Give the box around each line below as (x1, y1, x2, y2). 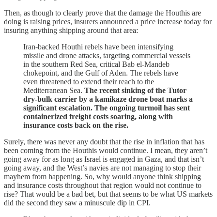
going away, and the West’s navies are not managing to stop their (4, 163, 201, 172)
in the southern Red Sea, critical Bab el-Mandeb (23, 60, 170, 68)
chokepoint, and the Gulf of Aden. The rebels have (23, 68, 178, 77)
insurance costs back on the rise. (23, 121, 128, 129)
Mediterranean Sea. (23, 86, 84, 94)
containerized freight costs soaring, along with (23, 112, 173, 121)
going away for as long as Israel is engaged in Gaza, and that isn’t (4, 155, 204, 163)
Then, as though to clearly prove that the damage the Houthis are (4, 8, 201, 17)
